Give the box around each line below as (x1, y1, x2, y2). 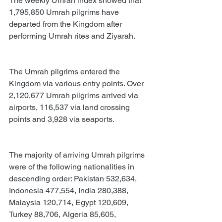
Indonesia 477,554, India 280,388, (9, 185, 130, 195)
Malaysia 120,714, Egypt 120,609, (9, 197, 130, 207)
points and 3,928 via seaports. (9, 114, 114, 124)
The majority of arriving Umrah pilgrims (9, 150, 147, 160)
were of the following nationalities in (9, 162, 136, 171)
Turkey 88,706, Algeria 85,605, (9, 209, 118, 219)
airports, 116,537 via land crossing (9, 102, 132, 112)
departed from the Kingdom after (9, 19, 124, 29)
